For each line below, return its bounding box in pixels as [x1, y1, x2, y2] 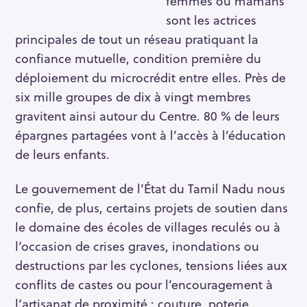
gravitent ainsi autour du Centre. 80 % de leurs [15, 106, 280, 125]
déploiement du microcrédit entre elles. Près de [15, 67, 286, 86]
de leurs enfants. [15, 144, 110, 163]
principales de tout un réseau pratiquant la [15, 29, 258, 48]
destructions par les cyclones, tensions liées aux [15, 256, 287, 275]
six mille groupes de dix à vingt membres [15, 86, 251, 106]
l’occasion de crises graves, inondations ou [15, 236, 259, 256]
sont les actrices [166, 10, 256, 29]
